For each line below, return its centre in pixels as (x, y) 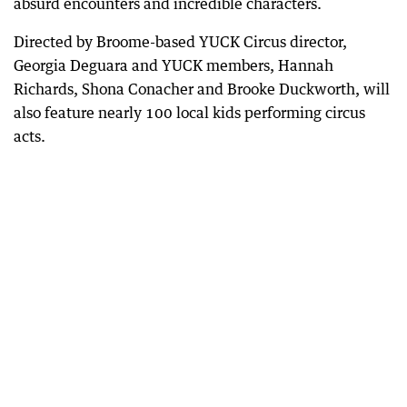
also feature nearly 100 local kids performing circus (189, 113)
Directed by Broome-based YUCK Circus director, (180, 42)
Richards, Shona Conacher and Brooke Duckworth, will (202, 89)
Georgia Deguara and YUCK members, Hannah (174, 65)
